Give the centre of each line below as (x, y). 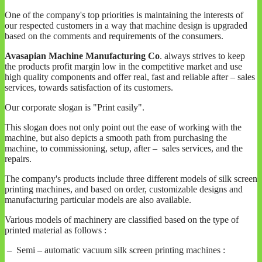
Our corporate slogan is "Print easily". (75, 108)
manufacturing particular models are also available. (98, 200)
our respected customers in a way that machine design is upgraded (126, 26)
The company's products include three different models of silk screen (131, 179)
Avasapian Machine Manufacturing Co (82, 56)
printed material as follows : (56, 230)
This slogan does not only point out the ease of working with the (123, 127)
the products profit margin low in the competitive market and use (123, 67)
